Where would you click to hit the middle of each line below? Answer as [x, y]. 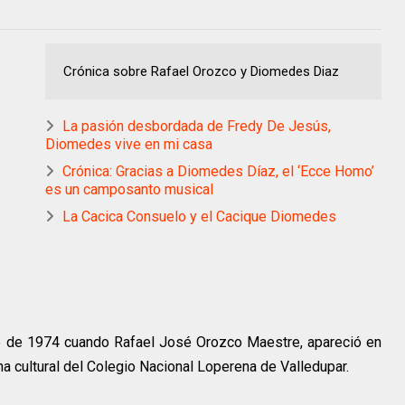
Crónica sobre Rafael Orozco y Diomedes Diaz [201, 71]
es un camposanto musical [129, 189]
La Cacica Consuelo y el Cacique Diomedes [199, 216]
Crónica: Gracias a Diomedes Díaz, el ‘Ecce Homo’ [218, 171]
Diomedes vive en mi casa [129, 144]
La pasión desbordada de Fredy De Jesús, [197, 126]
